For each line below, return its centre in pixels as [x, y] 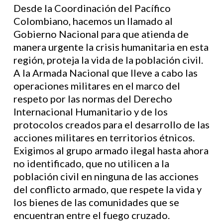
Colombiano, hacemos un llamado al [93, 21]
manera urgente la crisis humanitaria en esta [111, 47]
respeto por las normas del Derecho [93, 99]
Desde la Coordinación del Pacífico [92, 8]
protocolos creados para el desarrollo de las [111, 124]
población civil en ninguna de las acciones [106, 176]
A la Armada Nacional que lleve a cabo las [105, 73]
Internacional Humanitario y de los [90, 111]
